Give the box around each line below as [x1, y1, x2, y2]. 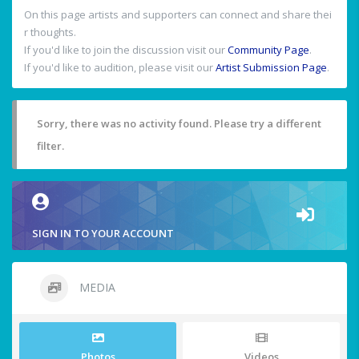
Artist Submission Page [216, 60, 327, 75]
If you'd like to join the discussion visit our [24, 42, 228, 58]
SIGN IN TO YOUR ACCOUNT [32, 226, 174, 241]
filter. [37, 139, 64, 154]
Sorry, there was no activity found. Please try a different [37, 116, 321, 131]
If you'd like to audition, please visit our [24, 60, 216, 75]
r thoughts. [24, 25, 76, 40]
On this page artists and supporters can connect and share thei [24, 7, 332, 22]
